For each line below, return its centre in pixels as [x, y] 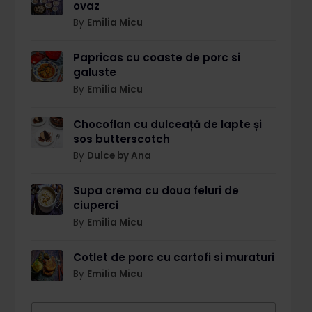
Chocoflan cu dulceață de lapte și [167, 124]
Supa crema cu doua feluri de [156, 191]
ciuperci [95, 205]
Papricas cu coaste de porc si [156, 58]
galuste [94, 72]
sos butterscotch [121, 139]
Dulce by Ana [119, 156]
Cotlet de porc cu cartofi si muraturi [173, 257]
